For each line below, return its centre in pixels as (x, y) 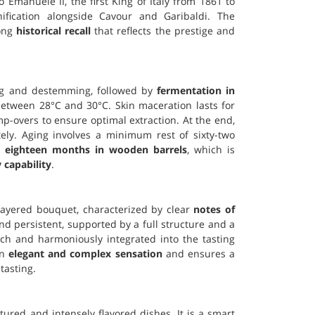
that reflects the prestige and (163, 31)
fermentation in (196, 90)
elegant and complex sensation (85, 253)
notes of (214, 209)
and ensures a (199, 253)
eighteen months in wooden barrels (96, 149)
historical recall (53, 31)
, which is (211, 149)
